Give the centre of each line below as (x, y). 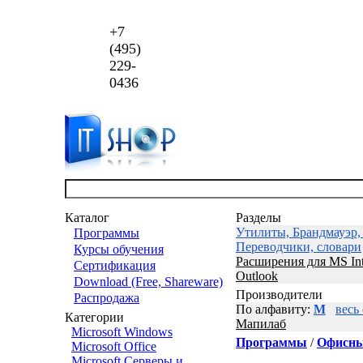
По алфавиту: (275, 309)
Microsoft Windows (122, 332)
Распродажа (107, 298)
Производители (279, 295)
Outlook (257, 276)
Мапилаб (261, 324)
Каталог (87, 218)
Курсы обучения (119, 249)
